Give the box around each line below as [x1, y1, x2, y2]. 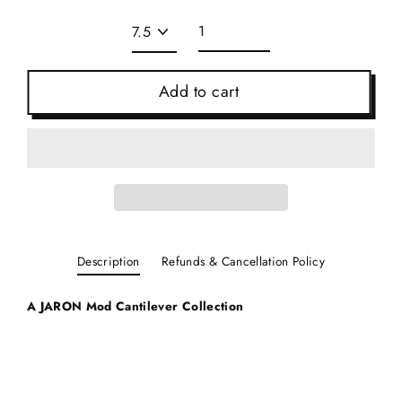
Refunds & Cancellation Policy [162, 251, 325, 270]
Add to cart [159, 80, 239, 104]
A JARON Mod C [27, 296, 126, 315]
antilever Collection [125, 296, 244, 315]
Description [77, 251, 140, 270]
